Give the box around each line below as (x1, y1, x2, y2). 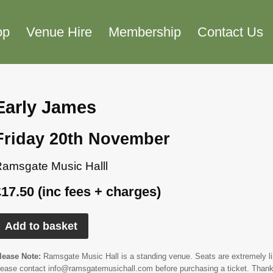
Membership (108, 24, 182, 40)
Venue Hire (26, 24, 93, 40)
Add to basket (5, 219, 78, 232)
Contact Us (197, 24, 263, 40)
